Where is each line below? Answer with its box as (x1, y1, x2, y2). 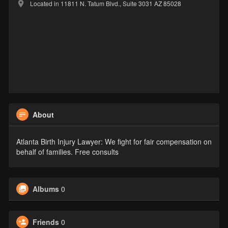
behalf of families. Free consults (16, 147, 119, 157)
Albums (32, 184, 59, 194)
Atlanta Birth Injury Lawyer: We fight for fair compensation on (16, 136, 212, 147)
